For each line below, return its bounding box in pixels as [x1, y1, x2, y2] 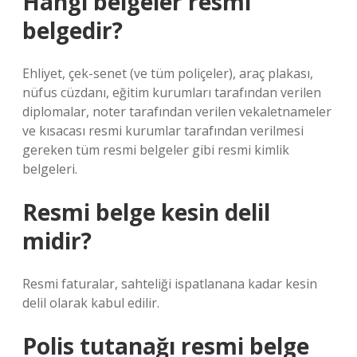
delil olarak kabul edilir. [22, 294, 159, 312]
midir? [22, 226, 92, 256]
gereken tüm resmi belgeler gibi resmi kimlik [22, 141, 289, 159]
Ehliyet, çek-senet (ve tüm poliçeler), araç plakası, [22, 65, 313, 82]
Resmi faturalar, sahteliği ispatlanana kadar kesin [22, 275, 317, 292]
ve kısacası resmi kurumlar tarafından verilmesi [22, 122, 304, 139]
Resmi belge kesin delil [22, 197, 270, 227]
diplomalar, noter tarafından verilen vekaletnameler [22, 103, 331, 120]
